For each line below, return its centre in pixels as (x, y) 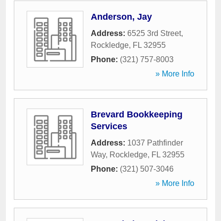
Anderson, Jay (121, 17)
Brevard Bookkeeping (137, 114)
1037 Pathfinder (155, 143)
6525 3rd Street (154, 33)
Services (109, 126)
